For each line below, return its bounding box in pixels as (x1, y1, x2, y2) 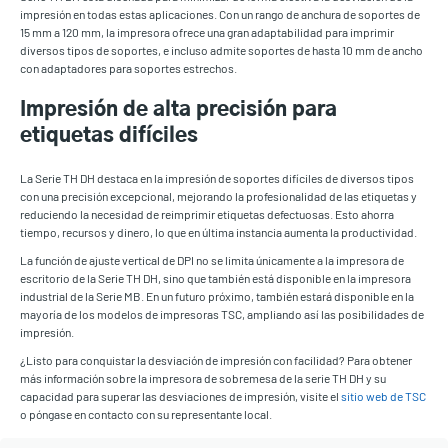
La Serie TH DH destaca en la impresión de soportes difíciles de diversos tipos (20, 171, 414, 186)
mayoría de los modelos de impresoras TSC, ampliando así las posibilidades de (20, 307, 424, 322)
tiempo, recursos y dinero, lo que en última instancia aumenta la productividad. (20, 225, 417, 240)
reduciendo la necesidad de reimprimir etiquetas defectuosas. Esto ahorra (20, 207, 394, 222)
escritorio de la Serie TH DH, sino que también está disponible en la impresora (20, 271, 411, 286)
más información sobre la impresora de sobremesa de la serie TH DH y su (20, 371, 386, 386)
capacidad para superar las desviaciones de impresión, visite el (20, 389, 341, 404)
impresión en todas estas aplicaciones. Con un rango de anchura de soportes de (20, 7, 420, 22)
